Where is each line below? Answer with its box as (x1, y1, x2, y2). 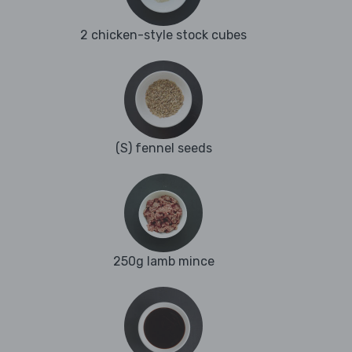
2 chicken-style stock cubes (80, 27, 247, 43)
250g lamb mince (112, 254, 214, 269)
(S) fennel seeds (115, 141, 212, 156)
